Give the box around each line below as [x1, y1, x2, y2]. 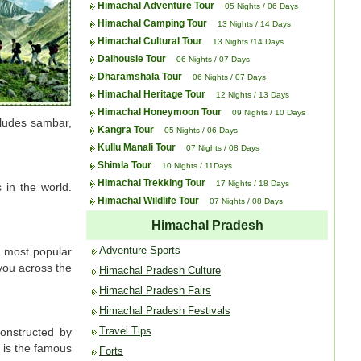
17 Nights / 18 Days [216, 179, 289, 189]
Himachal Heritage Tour [98, 89, 205, 101]
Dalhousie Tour [98, 53, 166, 65]
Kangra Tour [98, 124, 154, 136]
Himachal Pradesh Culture [99, 264, 221, 276]
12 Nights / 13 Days [216, 90, 289, 100]
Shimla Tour [98, 160, 151, 172]
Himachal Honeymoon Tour [98, 106, 222, 118]
